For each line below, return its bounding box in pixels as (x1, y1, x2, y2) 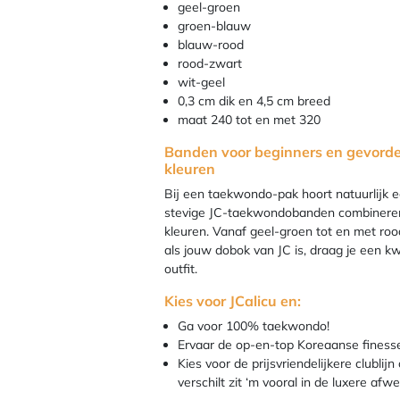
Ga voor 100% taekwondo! (178, 318, 329, 334)
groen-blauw (178, 18, 251, 34)
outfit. (164, 261, 197, 277)
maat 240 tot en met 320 (178, 112, 321, 128)
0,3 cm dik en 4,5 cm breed (178, 93, 330, 109)
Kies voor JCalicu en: (164, 292, 301, 310)
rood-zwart (178, 55, 242, 71)
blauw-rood (178, 37, 244, 53)
